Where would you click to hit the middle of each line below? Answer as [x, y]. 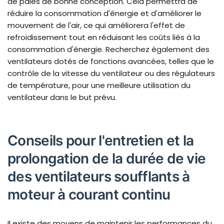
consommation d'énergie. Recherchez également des [108, 49]
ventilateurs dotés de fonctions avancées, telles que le [111, 61]
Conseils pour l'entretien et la [101, 141]
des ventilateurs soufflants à [99, 177]
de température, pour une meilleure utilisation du [99, 85]
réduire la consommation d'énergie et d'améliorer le [104, 13]
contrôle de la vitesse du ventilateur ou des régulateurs [111, 73]
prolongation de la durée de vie [107, 159]
